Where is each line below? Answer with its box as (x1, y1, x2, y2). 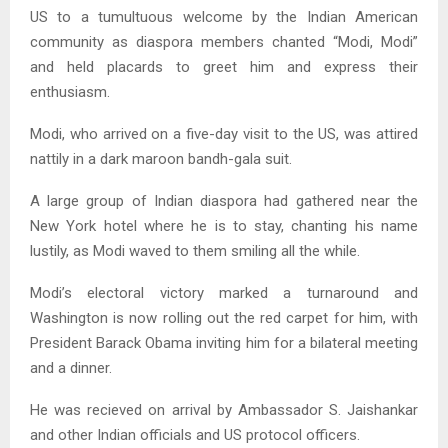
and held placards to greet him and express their (30, 58, 418, 77)
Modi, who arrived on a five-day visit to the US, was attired (30, 125, 418, 144)
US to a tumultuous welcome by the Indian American (30, 8, 418, 27)
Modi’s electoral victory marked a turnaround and (30, 284, 418, 303)
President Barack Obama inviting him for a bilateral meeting (30, 334, 418, 353)
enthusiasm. (30, 83, 110, 102)
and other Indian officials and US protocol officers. (30, 426, 360, 445)
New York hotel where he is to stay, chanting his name (30, 217, 418, 236)
